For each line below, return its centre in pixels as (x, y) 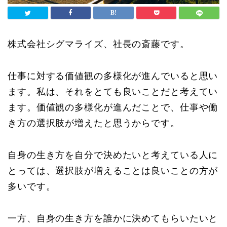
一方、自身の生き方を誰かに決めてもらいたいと (113, 219)
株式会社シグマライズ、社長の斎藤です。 (99, 44)
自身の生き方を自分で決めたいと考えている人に (113, 155)
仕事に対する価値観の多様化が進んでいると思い (113, 76)
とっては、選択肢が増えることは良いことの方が (113, 171)
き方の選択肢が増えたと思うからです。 (94, 123)
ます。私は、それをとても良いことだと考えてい (113, 92)
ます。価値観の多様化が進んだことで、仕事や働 (113, 108)
